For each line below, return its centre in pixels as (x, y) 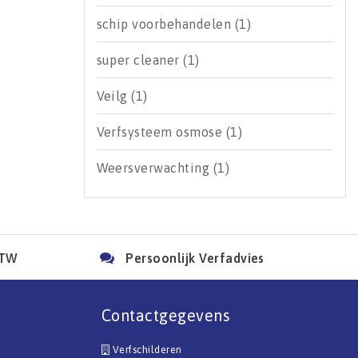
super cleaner (140, 60)
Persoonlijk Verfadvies (195, 258)
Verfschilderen (146, 349)
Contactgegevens (166, 315)
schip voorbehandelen (165, 24)
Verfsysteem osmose (161, 132)
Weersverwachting (155, 168)
